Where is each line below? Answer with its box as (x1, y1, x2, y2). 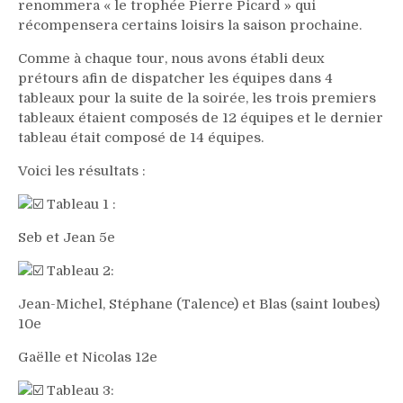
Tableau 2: (43, 263, 114, 279)
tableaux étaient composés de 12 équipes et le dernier (18, 110, 383, 126)
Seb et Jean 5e (18, 229, 115, 246)
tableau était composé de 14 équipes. (18, 130, 264, 146)
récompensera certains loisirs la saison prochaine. (18, 17, 362, 33)
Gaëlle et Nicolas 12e (18, 349, 157, 365)
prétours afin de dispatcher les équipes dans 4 (18, 70, 333, 86)
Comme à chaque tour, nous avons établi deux (18, 50, 325, 67)
